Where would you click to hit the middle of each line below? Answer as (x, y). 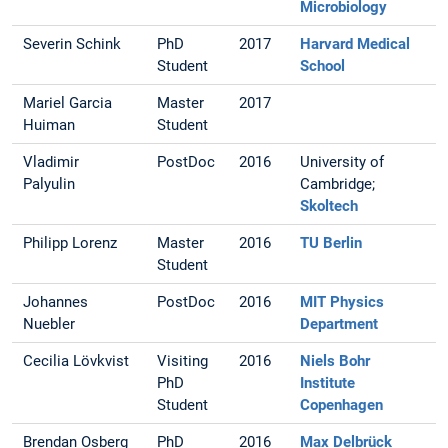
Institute (328, 383)
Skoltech (329, 206)
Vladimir (51, 162)
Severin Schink (72, 44)
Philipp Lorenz (70, 243)
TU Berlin (331, 243)
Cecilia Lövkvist (76, 361)
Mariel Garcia (68, 103)
